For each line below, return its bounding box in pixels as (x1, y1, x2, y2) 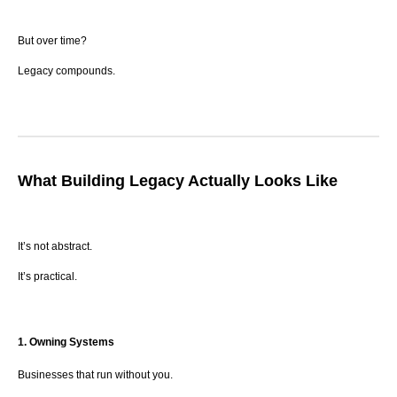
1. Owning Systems (18, 336, 114, 349)
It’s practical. (18, 270, 77, 284)
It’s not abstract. (18, 240, 92, 253)
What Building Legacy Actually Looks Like (18, 171, 338, 190)
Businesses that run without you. (18, 368, 173, 381)
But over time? (18, 34, 87, 47)
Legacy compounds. (18, 64, 115, 77)
